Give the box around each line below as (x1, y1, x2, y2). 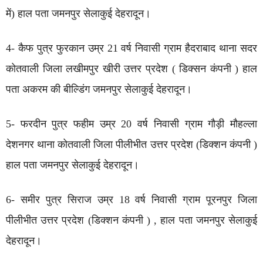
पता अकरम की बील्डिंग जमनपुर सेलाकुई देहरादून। (6, 83, 192, 96)
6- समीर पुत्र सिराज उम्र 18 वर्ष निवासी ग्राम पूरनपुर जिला (6, 194, 257, 206)
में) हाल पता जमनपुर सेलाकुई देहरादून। (6, 8, 151, 20)
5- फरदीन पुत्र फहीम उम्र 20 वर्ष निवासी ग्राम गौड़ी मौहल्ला (6, 118, 257, 130)
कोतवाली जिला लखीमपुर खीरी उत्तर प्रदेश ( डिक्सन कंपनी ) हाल (6, 63, 257, 75)
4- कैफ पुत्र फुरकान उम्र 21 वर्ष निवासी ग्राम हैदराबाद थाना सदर (6, 42, 257, 55)
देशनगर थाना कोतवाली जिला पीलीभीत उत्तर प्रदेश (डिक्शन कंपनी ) (6, 139, 257, 151)
